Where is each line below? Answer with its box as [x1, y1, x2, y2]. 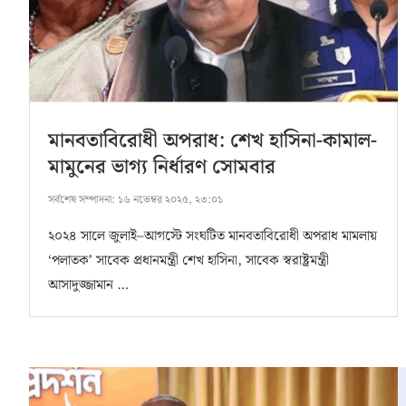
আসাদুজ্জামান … [48, 275, 129, 297]
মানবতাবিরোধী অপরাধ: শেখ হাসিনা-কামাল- [48, 125, 377, 158]
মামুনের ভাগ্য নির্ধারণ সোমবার [48, 151, 275, 184]
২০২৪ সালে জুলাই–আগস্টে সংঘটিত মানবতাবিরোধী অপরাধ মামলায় [48, 226, 377, 248]
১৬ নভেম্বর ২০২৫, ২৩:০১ [115, 191, 223, 209]
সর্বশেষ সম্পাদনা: [48, 191, 115, 209]
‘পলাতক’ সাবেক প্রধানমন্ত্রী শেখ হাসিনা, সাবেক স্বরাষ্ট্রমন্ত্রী [48, 250, 329, 273]
